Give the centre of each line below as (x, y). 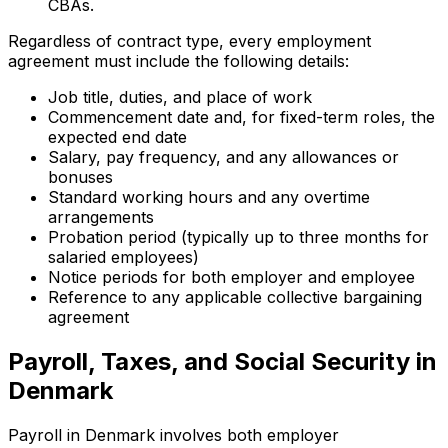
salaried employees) (123, 257)
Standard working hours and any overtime (209, 197)
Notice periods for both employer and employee (231, 277)
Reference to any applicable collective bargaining (235, 297)
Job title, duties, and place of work (180, 97)
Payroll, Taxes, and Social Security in (222, 361)
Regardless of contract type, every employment (189, 41)
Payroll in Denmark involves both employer (173, 434)
